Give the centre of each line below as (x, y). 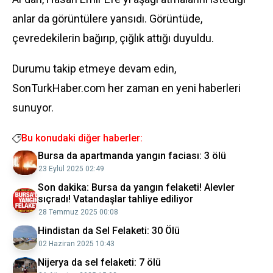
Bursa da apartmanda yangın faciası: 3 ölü (132, 156)
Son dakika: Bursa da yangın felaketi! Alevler (136, 187)
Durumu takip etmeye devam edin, (94, 69)
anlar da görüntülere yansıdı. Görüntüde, (107, 19)
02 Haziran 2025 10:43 (76, 244)
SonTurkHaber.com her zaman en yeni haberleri (126, 88)
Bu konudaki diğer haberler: (82, 138)
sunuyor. (33, 108)
